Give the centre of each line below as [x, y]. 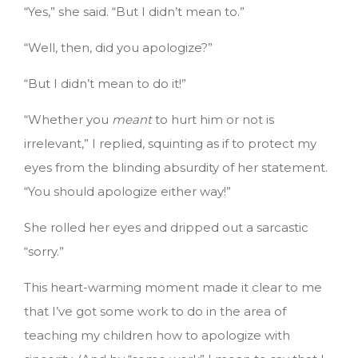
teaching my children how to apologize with [157, 335]
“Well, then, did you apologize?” [118, 47]
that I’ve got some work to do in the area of [155, 311]
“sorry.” [44, 251]
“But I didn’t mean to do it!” [105, 83]
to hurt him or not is [215, 119]
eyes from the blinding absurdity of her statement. [176, 167]
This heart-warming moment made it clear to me [173, 287]
